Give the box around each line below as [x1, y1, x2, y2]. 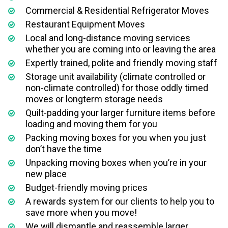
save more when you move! [25, 207, 137, 218]
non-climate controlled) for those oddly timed [25, 82, 209, 94]
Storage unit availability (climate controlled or [25, 71, 206, 82]
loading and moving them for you [25, 119, 158, 130]
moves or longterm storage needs [25, 94, 163, 105]
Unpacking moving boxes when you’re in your [25, 157, 207, 168]
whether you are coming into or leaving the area [25, 44, 216, 55]
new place [25, 168, 67, 180]
